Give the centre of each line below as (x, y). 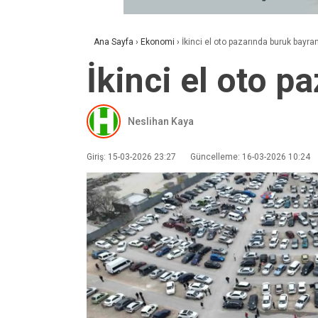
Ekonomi (158, 42)
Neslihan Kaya (161, 121)
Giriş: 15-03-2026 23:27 (131, 157)
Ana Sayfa (114, 42)
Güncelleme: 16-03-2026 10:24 (250, 157)
